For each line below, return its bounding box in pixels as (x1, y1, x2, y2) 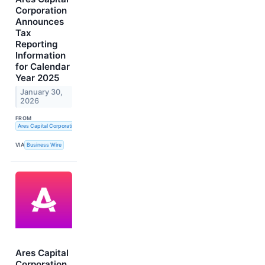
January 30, (20, 88, 63, 97)
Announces (15, 16, 64, 28)
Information (15, 50, 66, 62)
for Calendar (15, 61, 70, 73)
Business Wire (27, 141, 62, 148)
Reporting (15, 38, 58, 50)
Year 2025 (15, 72, 60, 84)
